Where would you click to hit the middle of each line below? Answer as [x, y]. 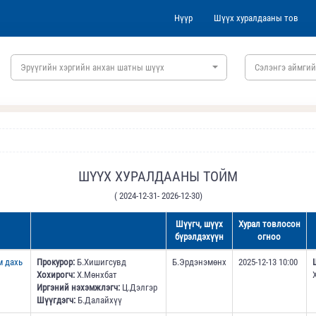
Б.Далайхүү [98, 300]
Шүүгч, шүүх [199, 224]
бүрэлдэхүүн [199, 237]
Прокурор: [55, 262]
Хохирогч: [55, 275]
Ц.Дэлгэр [138, 288]
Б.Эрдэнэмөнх [199, 262]
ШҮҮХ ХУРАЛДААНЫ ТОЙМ [158, 176]
